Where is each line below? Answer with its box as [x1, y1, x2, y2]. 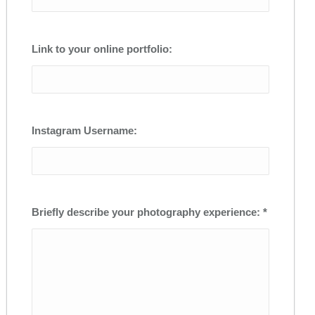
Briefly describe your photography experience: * [32, 206, 267, 218]
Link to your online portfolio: [32, 43, 172, 55]
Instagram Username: [32, 124, 137, 136]
